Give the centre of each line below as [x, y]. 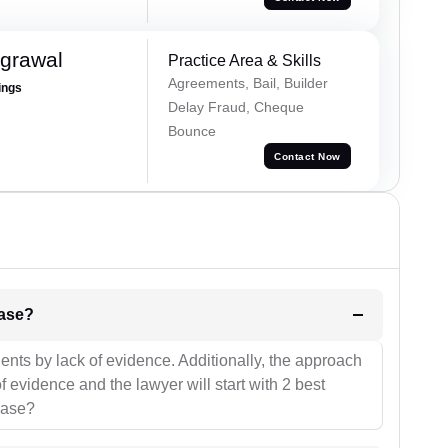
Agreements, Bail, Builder [247, 83]
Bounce [191, 131]
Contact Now [307, 156]
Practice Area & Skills [244, 61]
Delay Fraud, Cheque [235, 107]
